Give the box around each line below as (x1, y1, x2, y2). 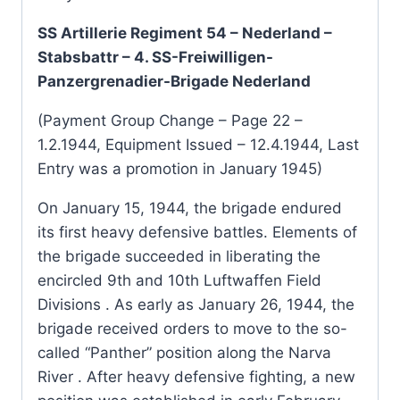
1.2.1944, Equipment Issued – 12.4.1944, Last (37, 136, 359, 154)
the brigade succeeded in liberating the (37, 247, 321, 266)
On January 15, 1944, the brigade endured (37, 199, 342, 218)
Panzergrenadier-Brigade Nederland (37, 72, 311, 91)
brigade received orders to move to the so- (37, 320, 347, 338)
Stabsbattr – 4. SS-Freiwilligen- (37, 48, 273, 67)
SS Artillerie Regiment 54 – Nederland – (37, 24, 336, 43)
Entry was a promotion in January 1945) (37, 160, 322, 179)
